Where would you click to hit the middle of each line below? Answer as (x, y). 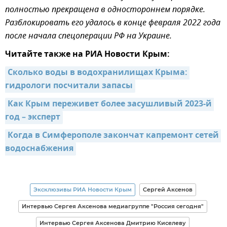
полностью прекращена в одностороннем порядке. (105, 10)
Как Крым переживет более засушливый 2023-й (110, 104)
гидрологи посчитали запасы (69, 86)
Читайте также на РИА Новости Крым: (87, 54)
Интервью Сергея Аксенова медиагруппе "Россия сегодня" (113, 206)
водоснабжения (39, 149)
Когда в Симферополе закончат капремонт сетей (113, 136)
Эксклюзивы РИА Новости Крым (82, 189)
